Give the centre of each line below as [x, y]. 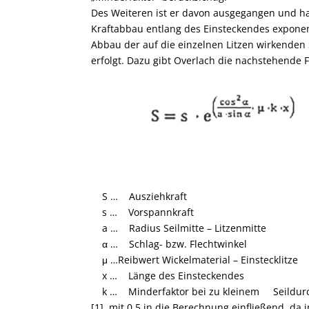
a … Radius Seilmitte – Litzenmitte [179, 228]
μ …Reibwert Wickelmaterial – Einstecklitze [195, 260]
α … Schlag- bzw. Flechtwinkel [169, 244]
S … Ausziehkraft [139, 197]
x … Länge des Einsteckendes [168, 276]
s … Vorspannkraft [142, 212]
